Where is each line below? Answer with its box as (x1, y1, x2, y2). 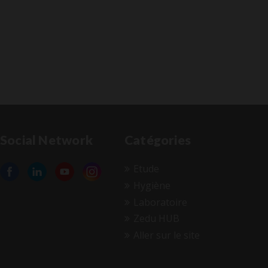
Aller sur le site (133, 228, 200, 242)
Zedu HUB (133, 212, 179, 226)
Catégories (124, 132, 191, 148)
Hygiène (133, 178, 170, 192)
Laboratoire (133, 195, 187, 209)
